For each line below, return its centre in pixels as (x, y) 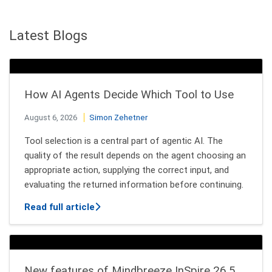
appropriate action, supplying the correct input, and (127, 170)
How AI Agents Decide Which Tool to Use (129, 94)
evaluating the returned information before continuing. (134, 184)
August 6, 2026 (51, 117)
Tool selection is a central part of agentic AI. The (124, 141)
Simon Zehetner (118, 117)
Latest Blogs (48, 35)
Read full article (59, 207)
